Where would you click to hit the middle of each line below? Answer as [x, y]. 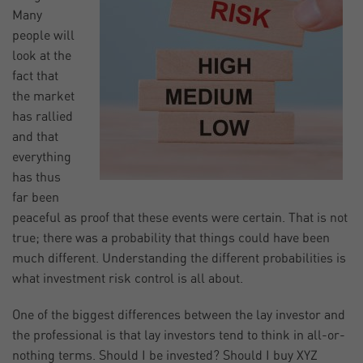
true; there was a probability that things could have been [171, 239]
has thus [36, 178]
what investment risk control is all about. [128, 279]
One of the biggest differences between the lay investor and [179, 316]
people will [43, 36]
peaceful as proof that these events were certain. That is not [180, 218]
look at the [42, 56]
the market [43, 97]
